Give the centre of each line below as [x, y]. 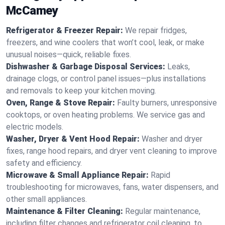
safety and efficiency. [44, 163]
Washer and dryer [172, 139]
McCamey [32, 11]
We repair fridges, [156, 30]
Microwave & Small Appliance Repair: [77, 175]
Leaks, [179, 67]
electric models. [35, 127]
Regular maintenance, [163, 211]
